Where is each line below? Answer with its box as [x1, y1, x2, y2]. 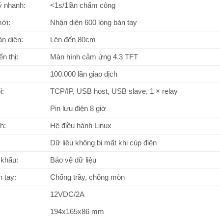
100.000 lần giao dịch [50, 70, 117, 78]
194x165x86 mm [50, 207, 104, 216]
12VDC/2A [50, 190, 84, 198]
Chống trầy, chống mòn [50, 173, 125, 181]
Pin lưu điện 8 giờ [50, 104, 106, 112]
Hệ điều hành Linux [50, 121, 111, 130]
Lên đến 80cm [50, 35, 96, 44]
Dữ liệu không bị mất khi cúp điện [50, 138, 157, 147]
